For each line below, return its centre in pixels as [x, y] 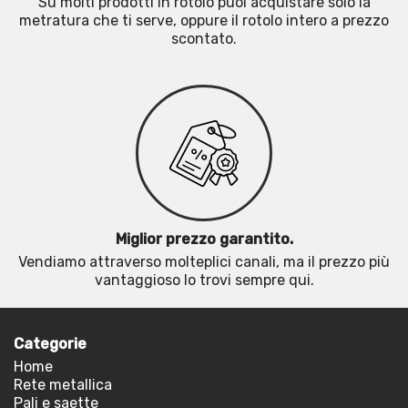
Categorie [50, 344]
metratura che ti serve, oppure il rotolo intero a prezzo [204, 20]
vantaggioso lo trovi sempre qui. [204, 280]
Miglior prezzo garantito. [204, 239]
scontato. [204, 39]
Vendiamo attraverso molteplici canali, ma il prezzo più [204, 262]
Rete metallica [63, 385]
